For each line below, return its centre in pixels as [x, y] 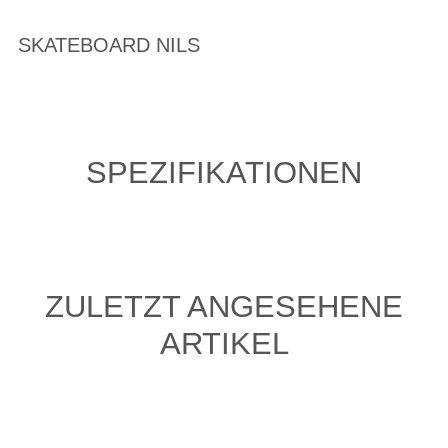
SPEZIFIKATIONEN [224, 172]
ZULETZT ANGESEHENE [224, 306]
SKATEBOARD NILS [109, 45]
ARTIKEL [224, 343]
